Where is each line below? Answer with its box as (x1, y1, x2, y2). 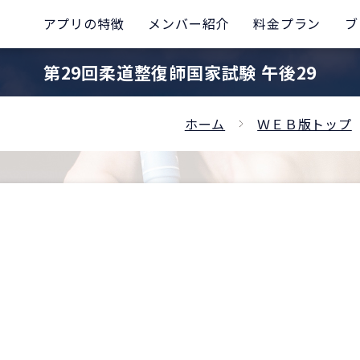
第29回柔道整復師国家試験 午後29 (43, 60, 317, 84)
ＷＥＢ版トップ (257, 114, 352, 133)
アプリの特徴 (43, 14, 125, 33)
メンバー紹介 (148, 14, 230, 33)
